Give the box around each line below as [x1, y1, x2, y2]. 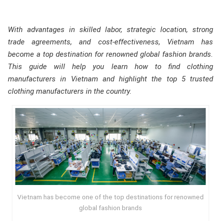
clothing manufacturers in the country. [8, 87, 132, 96]
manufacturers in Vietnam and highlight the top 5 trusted [8, 74, 213, 83]
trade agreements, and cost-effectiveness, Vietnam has [8, 37, 213, 46]
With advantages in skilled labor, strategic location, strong [8, 25, 213, 34]
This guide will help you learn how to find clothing [8, 62, 213, 71]
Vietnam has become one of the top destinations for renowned [17, 193, 204, 201]
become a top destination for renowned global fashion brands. [8, 50, 213, 59]
